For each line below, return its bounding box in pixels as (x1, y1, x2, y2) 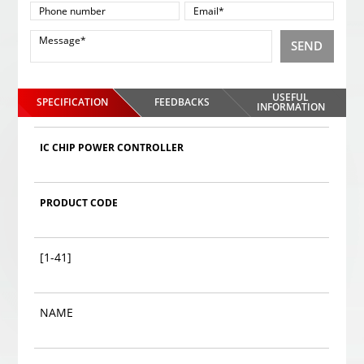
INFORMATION (256, 99, 325, 114)
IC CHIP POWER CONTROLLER (40, 140, 184, 154)
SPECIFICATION (36, 94, 108, 109)
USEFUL (272, 89, 310, 104)
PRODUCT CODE (40, 195, 119, 210)
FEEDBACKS (154, 94, 210, 109)
